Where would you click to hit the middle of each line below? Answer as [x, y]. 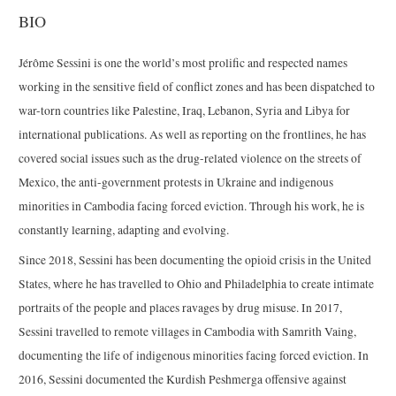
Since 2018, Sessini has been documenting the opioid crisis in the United [195, 259]
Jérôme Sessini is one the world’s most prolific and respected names [183, 62]
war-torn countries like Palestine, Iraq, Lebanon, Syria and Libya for [185, 110]
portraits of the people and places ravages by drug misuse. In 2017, [181, 307]
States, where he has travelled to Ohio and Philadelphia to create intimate [197, 283]
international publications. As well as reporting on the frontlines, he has [193, 134]
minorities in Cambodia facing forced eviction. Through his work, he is [192, 206]
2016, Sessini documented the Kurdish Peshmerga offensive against [183, 379]
